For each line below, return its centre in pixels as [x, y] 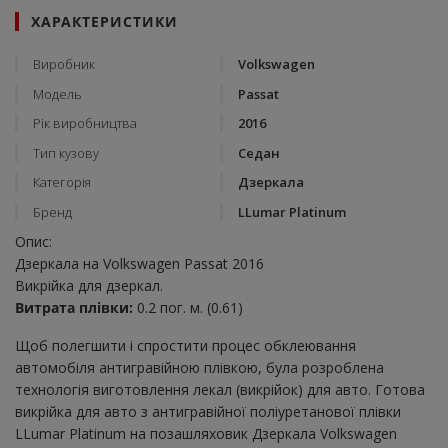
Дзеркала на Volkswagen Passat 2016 [139, 263]
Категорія [62, 182]
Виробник [64, 64]
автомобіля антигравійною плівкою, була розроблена [199, 367]
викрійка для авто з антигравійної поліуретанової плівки [208, 411]
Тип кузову [66, 152]
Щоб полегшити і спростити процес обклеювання [185, 345]
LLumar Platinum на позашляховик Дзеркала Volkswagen [206, 433]
